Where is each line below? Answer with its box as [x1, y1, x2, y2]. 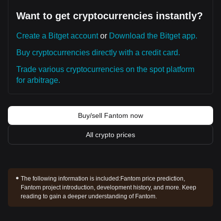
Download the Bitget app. [109, 32, 197, 40]
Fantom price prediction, [120, 175, 185, 182]
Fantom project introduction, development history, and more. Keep [21, 184, 197, 191]
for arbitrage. [16, 76, 60, 84]
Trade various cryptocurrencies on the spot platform [16, 65, 194, 74]
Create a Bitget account [16, 32, 98, 40]
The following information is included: [21, 175, 121, 182]
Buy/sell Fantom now [78, 111, 143, 119]
